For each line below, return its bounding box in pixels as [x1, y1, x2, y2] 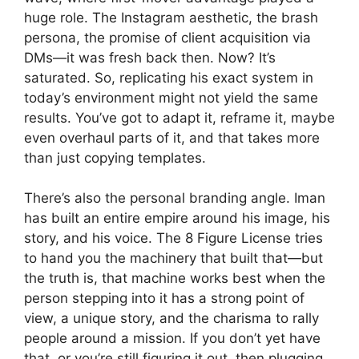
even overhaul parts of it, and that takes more [24, 129, 320, 146]
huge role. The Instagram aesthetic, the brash [24, 9, 318, 26]
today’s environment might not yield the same [24, 89, 318, 106]
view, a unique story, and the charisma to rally [24, 310, 319, 327]
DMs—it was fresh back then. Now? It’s [24, 49, 276, 66]
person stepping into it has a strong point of [24, 290, 305, 307]
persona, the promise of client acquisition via [24, 29, 311, 46]
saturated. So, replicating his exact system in [24, 69, 313, 86]
